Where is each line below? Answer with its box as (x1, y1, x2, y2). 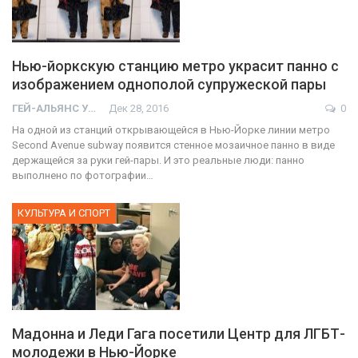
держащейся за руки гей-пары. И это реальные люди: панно (12, 153, 304, 166)
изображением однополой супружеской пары (12, 75, 326, 93)
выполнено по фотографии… (12, 169, 153, 181)
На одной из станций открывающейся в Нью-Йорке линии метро (12, 123, 330, 136)
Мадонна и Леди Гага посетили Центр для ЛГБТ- (12, 325, 345, 343)
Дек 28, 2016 (109, 101, 169, 114)
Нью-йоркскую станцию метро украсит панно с (12, 57, 339, 74)
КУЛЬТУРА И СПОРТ (18, 206, 110, 219)
